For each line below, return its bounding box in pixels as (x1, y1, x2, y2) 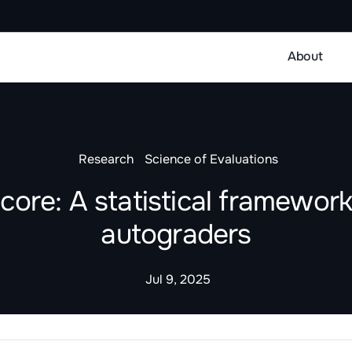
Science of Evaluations (144, 150, 278, 167)
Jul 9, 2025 (145, 271, 211, 288)
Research (79, 150, 134, 167)
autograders (101, 216, 251, 252)
